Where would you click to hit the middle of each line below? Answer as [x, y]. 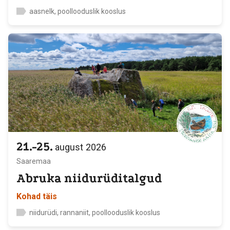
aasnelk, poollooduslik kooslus [78, 11]
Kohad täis [37, 196]
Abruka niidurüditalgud [89, 178]
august [69, 147]
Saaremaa [34, 161]
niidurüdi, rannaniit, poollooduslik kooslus [95, 213]
